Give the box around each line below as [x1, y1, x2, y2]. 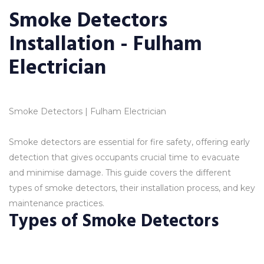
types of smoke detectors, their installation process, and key [9, 183, 255, 193]
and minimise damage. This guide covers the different [9, 167, 231, 178]
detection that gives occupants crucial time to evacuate [9, 152, 240, 163]
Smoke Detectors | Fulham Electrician [9, 106, 166, 117]
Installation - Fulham [9, 30, 202, 58]
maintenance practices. [9, 198, 104, 209]
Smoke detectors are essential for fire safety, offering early [9, 137, 250, 147]
